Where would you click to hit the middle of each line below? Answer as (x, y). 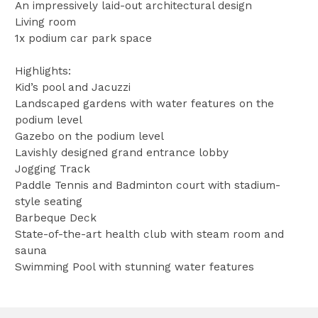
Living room (45, 22)
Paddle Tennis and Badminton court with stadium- (147, 186)
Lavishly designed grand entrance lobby (121, 153)
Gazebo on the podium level (89, 137)
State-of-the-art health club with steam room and (149, 235)
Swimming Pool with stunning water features (134, 267)
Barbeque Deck (55, 218)
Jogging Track (52, 169)
